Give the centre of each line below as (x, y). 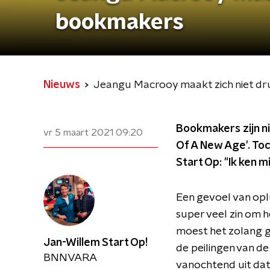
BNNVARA (70, 258)
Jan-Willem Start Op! (96, 243)
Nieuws (62, 85)
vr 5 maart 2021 (78, 133)
